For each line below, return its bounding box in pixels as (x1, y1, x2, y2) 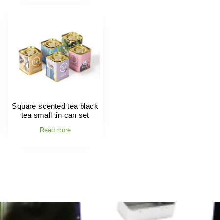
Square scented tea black (12, 101, 99, 110)
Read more (39, 126, 71, 134)
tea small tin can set (21, 110, 89, 119)
